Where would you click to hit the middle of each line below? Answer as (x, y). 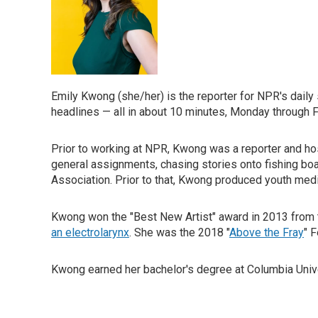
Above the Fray (267, 232)
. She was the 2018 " (179, 232)
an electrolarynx (90, 232)
